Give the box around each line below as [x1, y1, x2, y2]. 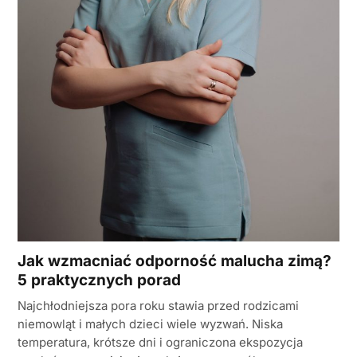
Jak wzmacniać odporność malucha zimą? [18, 252, 331, 271]
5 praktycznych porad [18, 271, 181, 290]
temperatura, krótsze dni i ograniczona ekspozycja [18, 335, 303, 351]
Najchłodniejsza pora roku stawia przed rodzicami [18, 298, 299, 314]
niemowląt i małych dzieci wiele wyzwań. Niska [18, 316, 283, 332]
